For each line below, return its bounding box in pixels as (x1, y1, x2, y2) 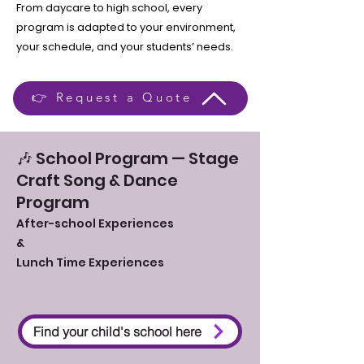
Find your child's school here (33, 323, 201, 340)
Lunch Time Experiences (16, 254, 164, 271)
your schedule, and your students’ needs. (16, 39, 233, 54)
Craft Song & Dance (16, 169, 178, 192)
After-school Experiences (16, 215, 174, 232)
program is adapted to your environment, (16, 19, 236, 35)
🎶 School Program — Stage (16, 147, 239, 170)
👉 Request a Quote (32, 89, 193, 105)
